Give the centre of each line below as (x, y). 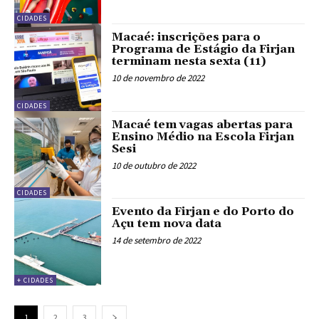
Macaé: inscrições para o (187, 37)
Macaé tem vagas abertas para (203, 124)
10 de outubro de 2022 (154, 165)
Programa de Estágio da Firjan (204, 49)
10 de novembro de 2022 (158, 78)
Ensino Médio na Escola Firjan (203, 136)
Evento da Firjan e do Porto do (203, 212)
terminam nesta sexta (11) (189, 62)
